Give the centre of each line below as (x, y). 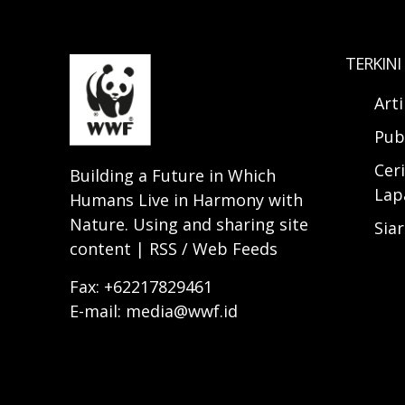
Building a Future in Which (173, 176)
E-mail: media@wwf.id (154, 311)
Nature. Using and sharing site (189, 225)
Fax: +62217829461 (141, 287)
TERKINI (373, 63)
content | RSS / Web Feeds (174, 249)
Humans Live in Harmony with (186, 200)
